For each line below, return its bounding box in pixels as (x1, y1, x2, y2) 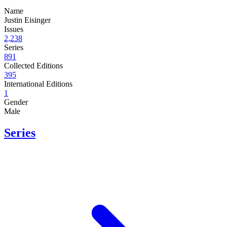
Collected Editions (4, 61, 63, 70)
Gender (4, 98, 28, 107)
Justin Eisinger (4, 16, 51, 25)
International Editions (4, 80, 72, 89)
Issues (4, 25, 23, 34)
